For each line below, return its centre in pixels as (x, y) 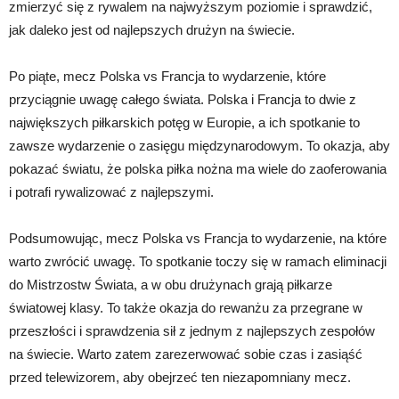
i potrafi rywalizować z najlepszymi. (111, 192)
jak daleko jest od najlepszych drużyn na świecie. (152, 30)
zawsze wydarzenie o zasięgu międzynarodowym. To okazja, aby (199, 146)
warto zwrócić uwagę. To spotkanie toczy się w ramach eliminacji (198, 262)
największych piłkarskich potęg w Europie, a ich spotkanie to (184, 123)
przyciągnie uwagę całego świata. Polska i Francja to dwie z (183, 100)
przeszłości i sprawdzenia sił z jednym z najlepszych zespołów (192, 331)
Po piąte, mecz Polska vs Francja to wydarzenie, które (167, 77)
